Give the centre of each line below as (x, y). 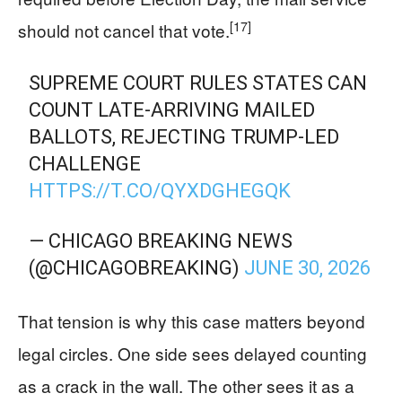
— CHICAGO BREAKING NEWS (161, 241)
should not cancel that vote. (124, 31)
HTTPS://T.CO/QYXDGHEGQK (160, 191)
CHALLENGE (85, 164)
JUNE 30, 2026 (308, 268)
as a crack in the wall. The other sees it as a (186, 386)
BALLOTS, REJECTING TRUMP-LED (184, 137)
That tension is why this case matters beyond (192, 321)
